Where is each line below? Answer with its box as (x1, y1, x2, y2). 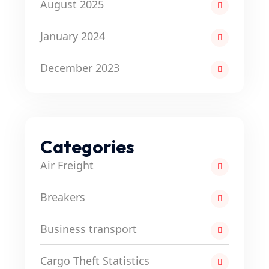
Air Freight (40, 158, 94, 172)
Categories (40, 135, 134, 158)
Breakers (40, 190, 85, 204)
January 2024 (40, 29, 105, 43)
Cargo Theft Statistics (40, 253, 150, 268)
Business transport (40, 222, 137, 236)
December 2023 (40, 61, 119, 75)
